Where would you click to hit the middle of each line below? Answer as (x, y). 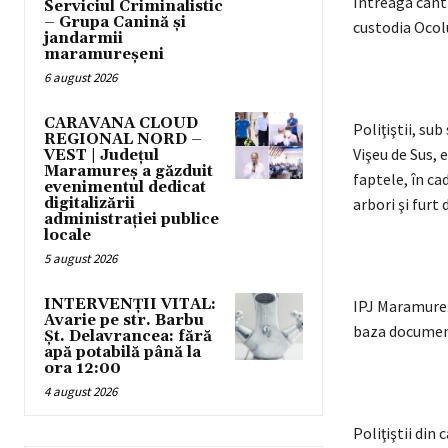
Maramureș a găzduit (128, 172)
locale (67, 236)
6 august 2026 (80, 78)
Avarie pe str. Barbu (124, 321)
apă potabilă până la (122, 353)
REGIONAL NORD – (123, 140)
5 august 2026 (80, 259)
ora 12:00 (82, 369)
